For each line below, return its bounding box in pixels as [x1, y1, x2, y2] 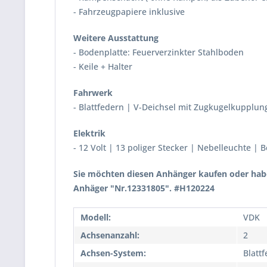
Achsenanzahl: [80, 229, 139, 241]
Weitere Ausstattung [73, 32, 159, 44]
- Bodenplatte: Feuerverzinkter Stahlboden [73, 46, 244, 58]
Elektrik [73, 128, 105, 139]
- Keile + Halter [73, 61, 132, 72]
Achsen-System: [80, 247, 146, 259]
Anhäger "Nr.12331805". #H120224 [73, 182, 215, 194]
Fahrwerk [73, 87, 113, 98]
